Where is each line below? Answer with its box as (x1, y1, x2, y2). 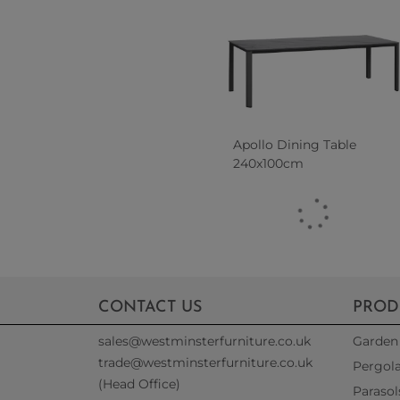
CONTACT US (98, 298, 202, 316)
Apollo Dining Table (232, 136, 356, 153)
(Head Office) (98, 375, 180, 392)
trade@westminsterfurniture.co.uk (98, 354, 312, 371)
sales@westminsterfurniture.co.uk (98, 332, 311, 349)
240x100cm (232, 154, 304, 171)
